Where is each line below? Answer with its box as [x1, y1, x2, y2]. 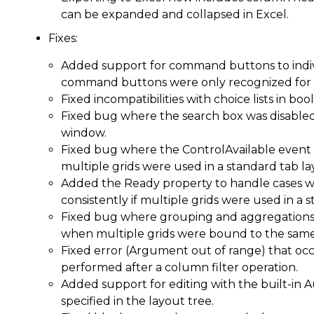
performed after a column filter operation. [61, 261, 298, 274]
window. [61, 126, 107, 139]
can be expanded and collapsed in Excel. [61, 8, 289, 21]
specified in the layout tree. [61, 294, 214, 308]
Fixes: [48, 32, 78, 45]
